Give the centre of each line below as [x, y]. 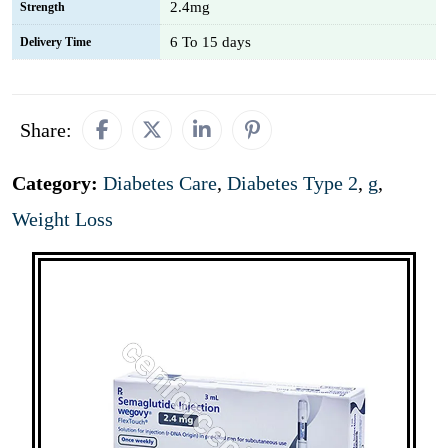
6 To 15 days [210, 42]
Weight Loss [62, 219]
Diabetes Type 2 [292, 183]
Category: [57, 183]
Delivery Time [55, 42]
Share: [46, 130]
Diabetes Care [160, 183]
